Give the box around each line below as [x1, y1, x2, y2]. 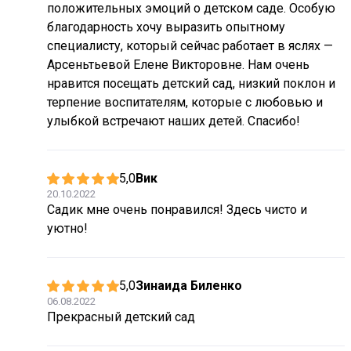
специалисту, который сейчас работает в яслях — [47, 38, 333, 53]
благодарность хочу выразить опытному [47, 20, 285, 34]
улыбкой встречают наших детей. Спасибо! [47, 114, 300, 128]
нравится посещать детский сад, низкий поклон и [47, 76, 335, 91]
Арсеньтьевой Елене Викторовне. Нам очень [47, 57, 309, 72]
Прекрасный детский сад [47, 309, 195, 324]
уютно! [47, 221, 88, 236]
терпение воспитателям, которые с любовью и [47, 95, 323, 110]
